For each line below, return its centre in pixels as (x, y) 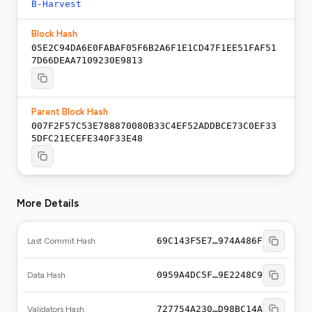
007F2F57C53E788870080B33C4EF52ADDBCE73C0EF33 (154, 126)
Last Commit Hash (61, 241)
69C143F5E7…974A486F (210, 241)
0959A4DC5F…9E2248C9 (210, 275)
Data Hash (46, 275)
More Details (48, 203)
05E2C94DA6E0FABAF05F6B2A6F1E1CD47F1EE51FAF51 (154, 48)
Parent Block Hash (70, 112)
